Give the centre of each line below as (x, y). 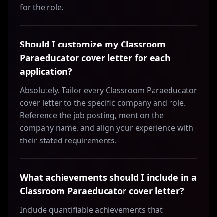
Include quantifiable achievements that (91, 210)
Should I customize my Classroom (93, 44)
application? (46, 71)
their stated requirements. (68, 140)
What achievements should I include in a (108, 177)
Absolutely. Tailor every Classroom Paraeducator (108, 90)
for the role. (42, 7)
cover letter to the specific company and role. (103, 103)
